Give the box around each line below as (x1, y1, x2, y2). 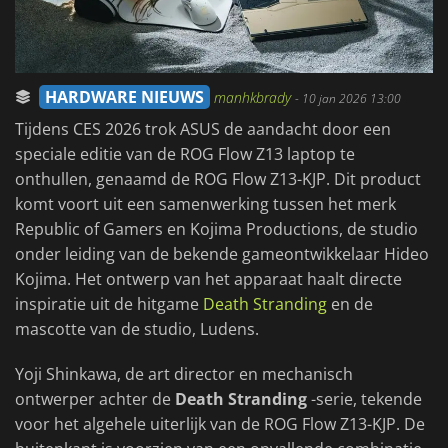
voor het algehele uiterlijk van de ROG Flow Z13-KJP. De (15, 413, 425, 436)
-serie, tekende (307, 388, 422, 411)
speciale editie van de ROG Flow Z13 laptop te (15, 143, 355, 166)
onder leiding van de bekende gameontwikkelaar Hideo (15, 243, 429, 266)
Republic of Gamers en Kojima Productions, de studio (15, 218, 418, 241)
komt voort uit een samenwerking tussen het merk (15, 193, 396, 216)
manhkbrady (214, 88, 295, 108)
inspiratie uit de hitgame (15, 293, 203, 316)
